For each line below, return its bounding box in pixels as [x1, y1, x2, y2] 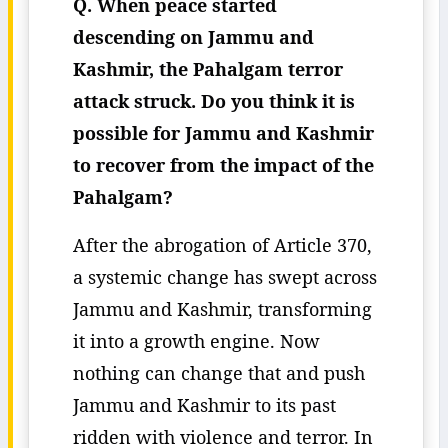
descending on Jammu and [73, 25, 314, 49]
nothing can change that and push [73, 361, 365, 385]
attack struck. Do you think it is [73, 89, 355, 113]
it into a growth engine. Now [73, 329, 320, 353]
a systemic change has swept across [73, 265, 377, 289]
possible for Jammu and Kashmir [73, 121, 374, 145]
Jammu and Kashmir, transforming [73, 297, 372, 321]
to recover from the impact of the [73, 153, 374, 177]
